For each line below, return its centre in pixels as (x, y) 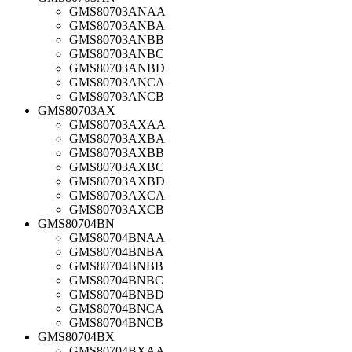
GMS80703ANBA (117, 25)
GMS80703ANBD (117, 68)
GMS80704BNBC (116, 280)
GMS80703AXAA (117, 124)
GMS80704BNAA (117, 237)
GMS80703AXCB (117, 209)
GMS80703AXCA (117, 195)
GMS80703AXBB (117, 152)
